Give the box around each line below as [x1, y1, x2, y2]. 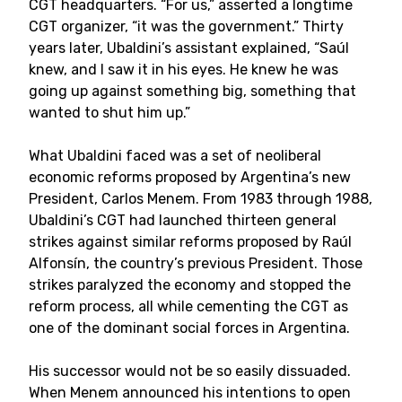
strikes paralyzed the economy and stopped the [29, 276, 351, 293]
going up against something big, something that [29, 83, 356, 100]
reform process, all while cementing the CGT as [29, 298, 348, 315]
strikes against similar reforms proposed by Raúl [29, 233, 352, 250]
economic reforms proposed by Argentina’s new [29, 169, 351, 186]
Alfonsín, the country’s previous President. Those [29, 255, 363, 272]
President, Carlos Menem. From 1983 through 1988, [29, 190, 372, 207]
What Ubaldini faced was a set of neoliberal [29, 147, 321, 164]
